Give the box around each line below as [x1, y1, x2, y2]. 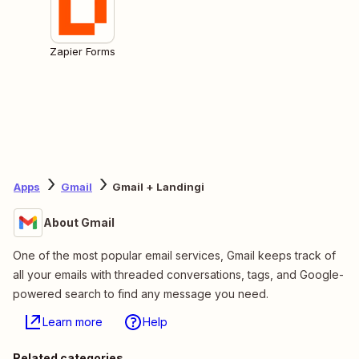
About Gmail [43, 215, 115, 229]
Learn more [42, 314, 103, 329]
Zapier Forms [50, 44, 115, 58]
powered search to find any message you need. [13, 286, 268, 301]
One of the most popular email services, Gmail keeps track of [13, 248, 336, 262]
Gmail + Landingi [112, 180, 204, 194]
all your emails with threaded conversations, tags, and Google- [13, 267, 344, 281]
